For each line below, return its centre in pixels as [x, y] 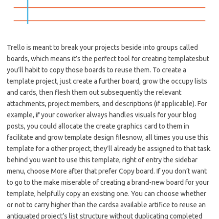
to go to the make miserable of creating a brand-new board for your [108, 183]
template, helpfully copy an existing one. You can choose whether [107, 194]
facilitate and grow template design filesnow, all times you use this [108, 138]
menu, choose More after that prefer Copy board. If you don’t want [107, 171]
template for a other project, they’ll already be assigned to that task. [109, 149]
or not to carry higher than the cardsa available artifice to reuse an [106, 205]
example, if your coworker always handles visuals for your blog [102, 115]
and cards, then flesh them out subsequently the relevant [94, 93]
